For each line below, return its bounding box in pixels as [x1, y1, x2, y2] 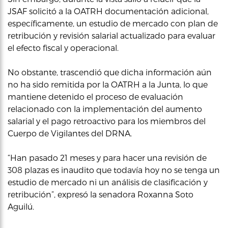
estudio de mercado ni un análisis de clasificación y [8, 177, 208, 187]
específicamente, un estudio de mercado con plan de [8, 18, 218, 28]
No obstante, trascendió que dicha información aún [8, 67, 212, 77]
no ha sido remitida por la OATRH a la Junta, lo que [8, 79, 208, 89]
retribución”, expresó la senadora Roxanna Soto [8, 189, 193, 199]
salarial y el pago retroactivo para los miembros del [8, 116, 206, 126]
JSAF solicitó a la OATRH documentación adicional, [8, 6, 209, 16]
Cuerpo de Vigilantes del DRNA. [8, 128, 132, 138]
